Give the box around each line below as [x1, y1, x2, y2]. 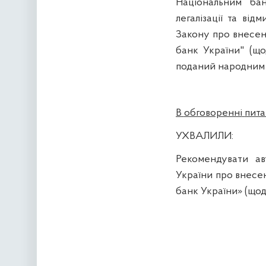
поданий [175, 61, 218, 73]
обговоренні [183, 107, 242, 119]
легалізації [175, 13, 223, 25]
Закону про [175, 29, 233, 41]
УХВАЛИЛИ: [175, 131, 233, 142]
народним [217, 61, 265, 73]
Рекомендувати [175, 154, 248, 166]
